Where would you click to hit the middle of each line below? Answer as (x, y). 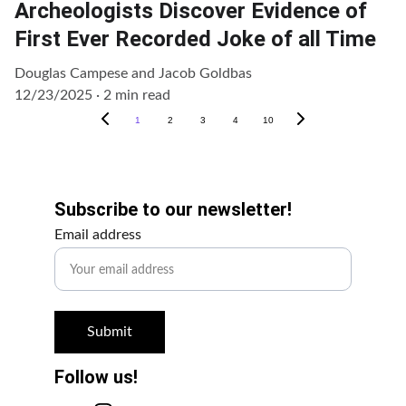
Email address (98, 235)
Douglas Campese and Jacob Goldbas (133, 74)
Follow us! (96, 377)
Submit (110, 332)
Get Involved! (150, 167)
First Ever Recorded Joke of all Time (195, 39)
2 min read (137, 96)
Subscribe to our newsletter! (173, 210)
